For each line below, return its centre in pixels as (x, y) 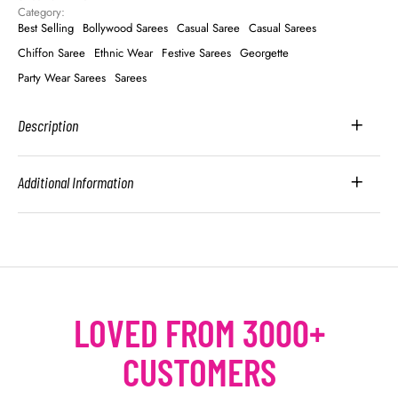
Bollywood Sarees (125, 28)
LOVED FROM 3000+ (199, 333)
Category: (43, 12)
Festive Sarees (196, 53)
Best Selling (46, 28)
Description (48, 126)
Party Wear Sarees (62, 78)
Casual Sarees (283, 28)
